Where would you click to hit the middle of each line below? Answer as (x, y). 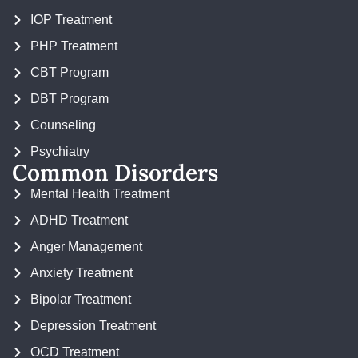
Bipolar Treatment (80, 299)
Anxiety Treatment (81, 273)
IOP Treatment (71, 20)
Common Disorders (115, 173)
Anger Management (86, 247)
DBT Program (69, 99)
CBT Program (69, 72)
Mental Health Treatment (99, 194)
